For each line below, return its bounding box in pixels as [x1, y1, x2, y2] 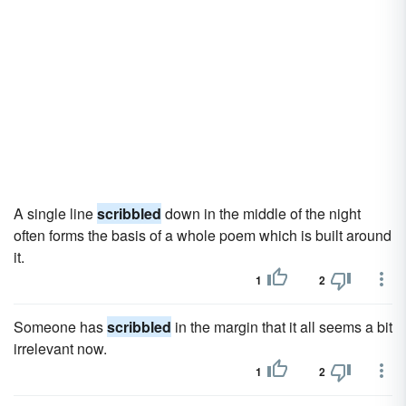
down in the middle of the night [161, 203, 361, 224]
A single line [14, 203, 97, 224]
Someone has [14, 316, 107, 337]
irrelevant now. [14, 338, 107, 359]
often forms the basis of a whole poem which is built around [14, 225, 391, 246]
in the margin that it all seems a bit [171, 316, 392, 337]
